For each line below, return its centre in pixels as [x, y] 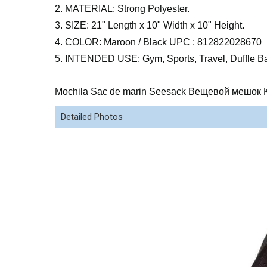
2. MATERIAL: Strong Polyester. [122, 9]
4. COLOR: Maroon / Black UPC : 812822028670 [158, 42]
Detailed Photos [92, 117]
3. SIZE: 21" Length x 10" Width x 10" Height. [150, 25]
